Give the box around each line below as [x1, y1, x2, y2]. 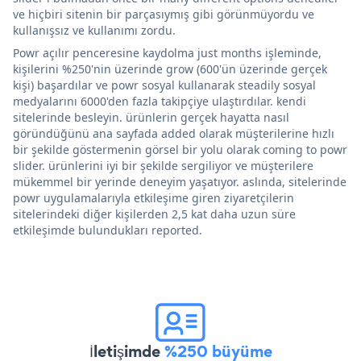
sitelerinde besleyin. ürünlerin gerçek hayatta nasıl [13, 109, 289, 125]
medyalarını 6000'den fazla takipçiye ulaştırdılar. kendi [13, 93, 306, 109]
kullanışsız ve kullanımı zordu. [13, 22, 176, 38]
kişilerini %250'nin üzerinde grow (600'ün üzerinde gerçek [13, 60, 327, 77]
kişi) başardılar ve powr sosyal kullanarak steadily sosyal [13, 77, 316, 93]
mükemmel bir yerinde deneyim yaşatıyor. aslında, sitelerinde [13, 173, 346, 189]
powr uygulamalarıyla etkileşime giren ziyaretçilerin [13, 189, 294, 205]
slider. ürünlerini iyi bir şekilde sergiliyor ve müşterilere [13, 157, 313, 173]
